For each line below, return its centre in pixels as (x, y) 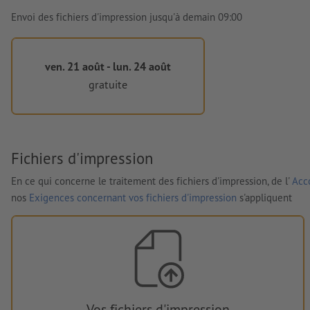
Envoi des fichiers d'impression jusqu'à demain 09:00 (127, 17)
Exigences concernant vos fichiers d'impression (133, 197)
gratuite (108, 84)
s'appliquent (264, 197)
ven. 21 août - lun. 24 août (108, 66)
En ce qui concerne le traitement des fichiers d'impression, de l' (152, 181)
